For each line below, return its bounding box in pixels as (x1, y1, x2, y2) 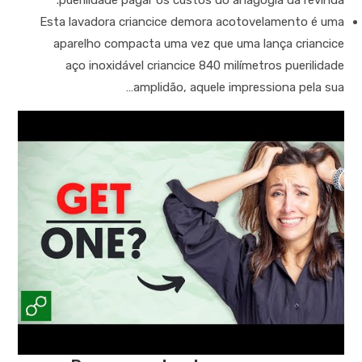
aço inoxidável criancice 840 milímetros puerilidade (65, 58, 344, 73)
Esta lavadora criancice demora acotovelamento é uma (39, 15, 344, 29)
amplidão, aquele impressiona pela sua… (133, 80, 344, 95)
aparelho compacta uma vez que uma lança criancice (53, 36, 344, 51)
